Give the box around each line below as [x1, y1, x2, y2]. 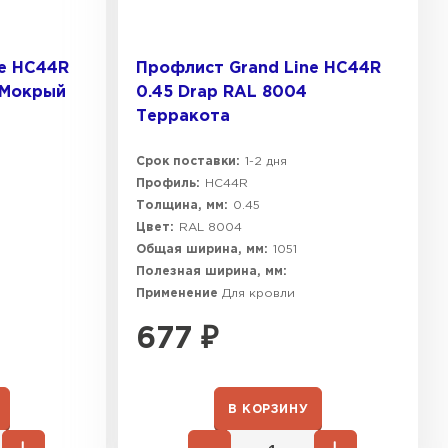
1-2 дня [245, 156, 287, 167]
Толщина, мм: [136, 200, 228, 211]
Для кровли [222, 288, 295, 299]
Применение [136, 288, 222, 299]
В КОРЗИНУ [227, 403, 309, 415]
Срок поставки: [136, 156, 240, 167]
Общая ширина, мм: [136, 244, 268, 255]
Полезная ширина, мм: [136, 266, 287, 277]
